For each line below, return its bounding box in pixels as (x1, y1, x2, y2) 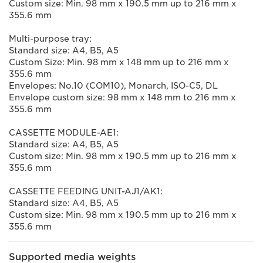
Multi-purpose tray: (9, 34, 92, 43)
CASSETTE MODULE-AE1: (9, 128, 119, 137)
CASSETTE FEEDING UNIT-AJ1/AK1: (9, 187, 163, 196)
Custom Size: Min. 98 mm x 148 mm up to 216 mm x (9, 58, 229, 67)
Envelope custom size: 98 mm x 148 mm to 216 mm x (9, 93, 236, 102)
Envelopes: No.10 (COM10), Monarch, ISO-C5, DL (9, 81, 218, 90)
